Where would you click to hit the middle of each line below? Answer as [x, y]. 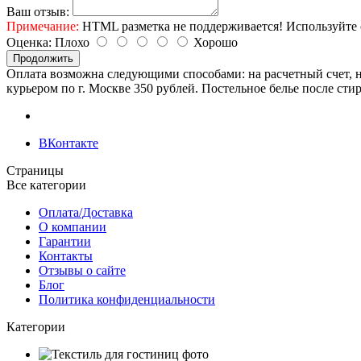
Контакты [66, 255]
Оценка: [29, 42]
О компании [73, 226]
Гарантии [65, 241]
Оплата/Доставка [86, 212]
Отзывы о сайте [82, 270]
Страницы [35, 170]
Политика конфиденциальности [127, 299]
